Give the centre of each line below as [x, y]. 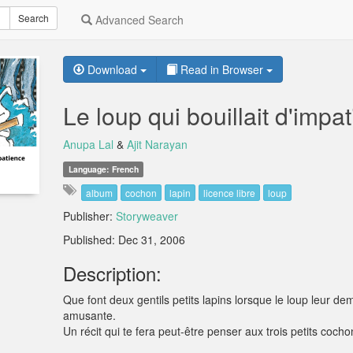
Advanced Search [138, 20]
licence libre [230, 193]
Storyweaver [147, 216]
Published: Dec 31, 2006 [124, 240]
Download [113, 69]
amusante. [90, 316]
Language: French [103, 169]
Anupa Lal [89, 144]
